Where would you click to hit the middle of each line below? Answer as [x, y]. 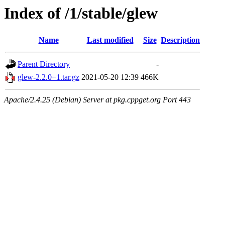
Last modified [110, 40]
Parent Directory [44, 64]
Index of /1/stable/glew [81, 13]
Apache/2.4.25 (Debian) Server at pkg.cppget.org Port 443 [97, 100]
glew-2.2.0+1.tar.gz [48, 77]
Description [180, 40]
